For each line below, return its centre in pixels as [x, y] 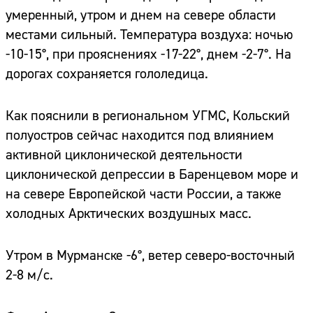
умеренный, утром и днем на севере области [141, 15]
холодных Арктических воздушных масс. [129, 214]
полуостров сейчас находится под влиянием [140, 136]
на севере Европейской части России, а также [144, 194]
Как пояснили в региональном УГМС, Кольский [148, 116]
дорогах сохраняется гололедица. [107, 74]
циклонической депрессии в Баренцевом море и [152, 175]
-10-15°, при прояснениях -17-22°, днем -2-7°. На [148, 54]
